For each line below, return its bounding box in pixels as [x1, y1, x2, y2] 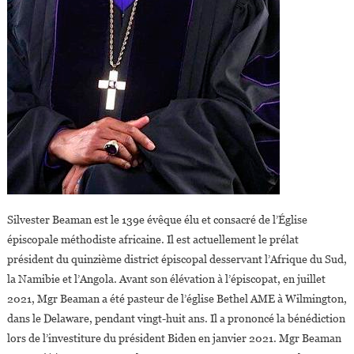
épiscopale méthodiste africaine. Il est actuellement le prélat [6, 232, 299, 246]
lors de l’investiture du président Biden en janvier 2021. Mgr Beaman [6, 331, 341, 345]
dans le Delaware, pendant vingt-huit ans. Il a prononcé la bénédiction [6, 311, 345, 325]
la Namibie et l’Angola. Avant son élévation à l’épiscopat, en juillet [6, 272, 326, 285]
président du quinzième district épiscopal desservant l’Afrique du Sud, [6, 252, 347, 265]
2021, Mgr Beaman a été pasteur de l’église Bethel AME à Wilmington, [6, 292, 347, 305]
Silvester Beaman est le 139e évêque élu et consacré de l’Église [6, 213, 307, 226]
